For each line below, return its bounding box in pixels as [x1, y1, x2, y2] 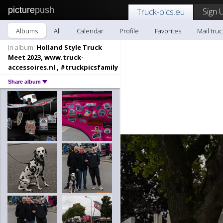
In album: [8, 43, 35, 52]
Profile [119, 26, 139, 35]
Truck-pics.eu [137, 6, 185, 17]
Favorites [155, 26, 181, 35]
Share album [8, 79, 42, 85]
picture [8, 5, 35, 15]
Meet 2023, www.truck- [8, 53, 84, 62]
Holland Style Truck [35, 43, 102, 52]
